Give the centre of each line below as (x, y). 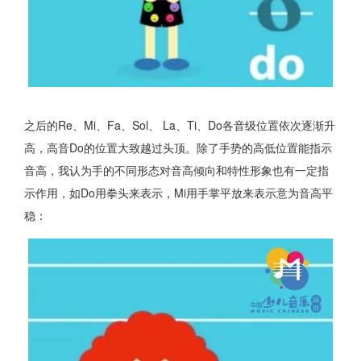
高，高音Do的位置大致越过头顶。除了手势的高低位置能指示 (178, 148)
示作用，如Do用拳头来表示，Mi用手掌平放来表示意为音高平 (178, 193)
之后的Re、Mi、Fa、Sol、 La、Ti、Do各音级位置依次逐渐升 (180, 125)
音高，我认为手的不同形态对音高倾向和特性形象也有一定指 (176, 170)
